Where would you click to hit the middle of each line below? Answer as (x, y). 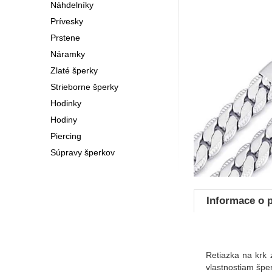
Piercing (66, 136)
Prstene (65, 37)
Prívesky (66, 21)
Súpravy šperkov (82, 152)
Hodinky (66, 103)
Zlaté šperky (74, 70)
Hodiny (63, 119)
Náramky (67, 54)
